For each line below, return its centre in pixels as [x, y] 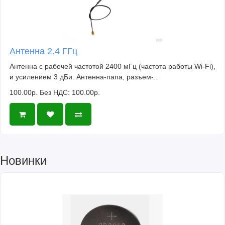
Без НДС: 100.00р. [70, 93]
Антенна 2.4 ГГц [43, 51]
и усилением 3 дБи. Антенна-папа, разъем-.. [84, 77]
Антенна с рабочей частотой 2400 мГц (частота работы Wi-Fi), [113, 67]
